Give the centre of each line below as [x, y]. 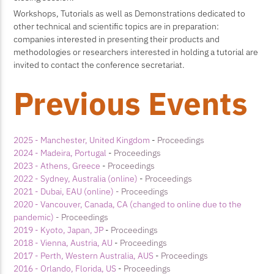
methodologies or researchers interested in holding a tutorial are [136, 51]
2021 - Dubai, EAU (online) [65, 191]
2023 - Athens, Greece [58, 165]
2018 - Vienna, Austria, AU [63, 242]
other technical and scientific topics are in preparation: [117, 26]
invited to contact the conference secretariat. [99, 64]
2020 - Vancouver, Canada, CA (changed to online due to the [128, 204]
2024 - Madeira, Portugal [61, 152]
